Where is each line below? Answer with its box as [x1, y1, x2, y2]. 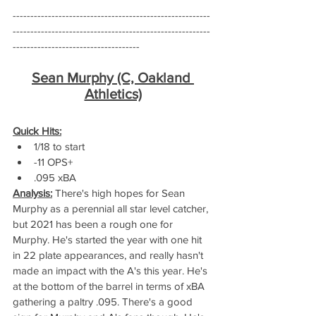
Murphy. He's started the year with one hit [13, 233, 205, 246]
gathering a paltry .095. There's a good [13, 296, 195, 308]
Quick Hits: [13, 125, 61, 138]
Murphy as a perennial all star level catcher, [13, 202, 211, 215]
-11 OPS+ [34, 156, 73, 169]
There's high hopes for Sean [52, 187, 188, 200]
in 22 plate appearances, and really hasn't [13, 249, 206, 262]
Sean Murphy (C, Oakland [32, 70, 194, 86]
